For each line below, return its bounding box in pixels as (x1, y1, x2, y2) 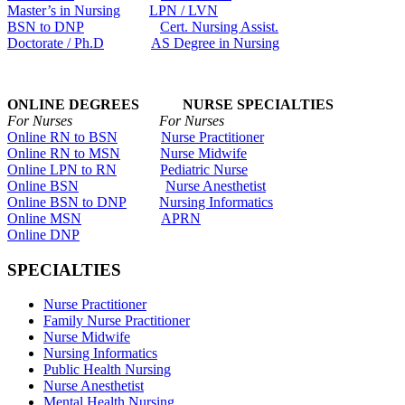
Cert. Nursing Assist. (160, 18, 278, 34)
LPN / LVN (149, 2, 218, 18)
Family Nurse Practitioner (43, 313, 190, 329)
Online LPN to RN (7, 161, 117, 177)
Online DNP (7, 226, 80, 242)
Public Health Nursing (43, 362, 171, 378)
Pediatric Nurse (160, 161, 248, 177)
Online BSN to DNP (7, 193, 127, 210)
